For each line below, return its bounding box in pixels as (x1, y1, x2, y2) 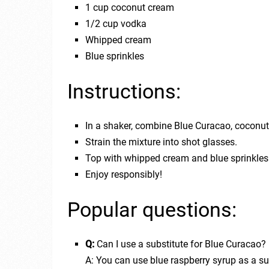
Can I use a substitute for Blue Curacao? (94, 238, 267, 250)
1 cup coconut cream (85, 1, 175, 13)
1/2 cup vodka (85, 17, 147, 29)
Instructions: (67, 79, 181, 103)
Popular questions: (67, 197, 237, 222)
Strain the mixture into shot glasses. (85, 136, 238, 148)
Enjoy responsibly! (85, 168, 163, 180)
